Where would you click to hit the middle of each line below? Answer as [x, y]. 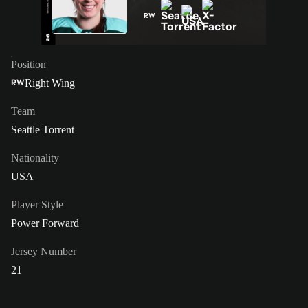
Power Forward [45, 223]
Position [29, 64]
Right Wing [50, 82]
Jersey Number [44, 251]
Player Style [37, 204]
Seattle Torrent [43, 129]
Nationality [35, 157]
